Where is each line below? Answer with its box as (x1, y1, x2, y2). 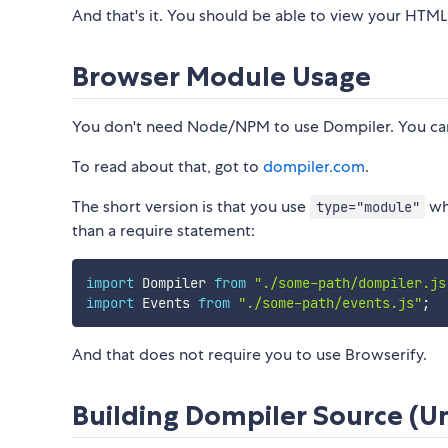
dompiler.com (263, 156, 365, 178)
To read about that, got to (72, 156, 263, 178)
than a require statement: (72, 220, 255, 242)
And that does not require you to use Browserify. (72, 344, 427, 365)
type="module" (315, 198, 420, 217)
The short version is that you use (72, 196, 310, 218)
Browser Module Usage (72, 60, 371, 94)
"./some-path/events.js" (237, 294, 422, 313)
